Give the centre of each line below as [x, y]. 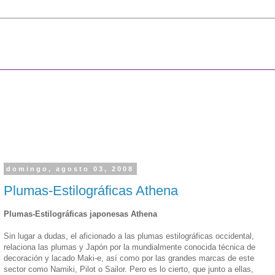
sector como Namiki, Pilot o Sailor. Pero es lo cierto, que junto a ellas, [129, 269]
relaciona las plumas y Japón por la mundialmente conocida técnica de [130, 247]
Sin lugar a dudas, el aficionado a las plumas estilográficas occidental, [129, 236]
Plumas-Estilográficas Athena [91, 190]
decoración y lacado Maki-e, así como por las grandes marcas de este [129, 258]
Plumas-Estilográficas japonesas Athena [80, 214]
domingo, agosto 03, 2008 [70, 169]
